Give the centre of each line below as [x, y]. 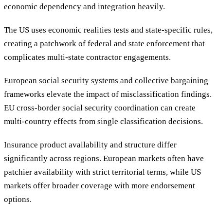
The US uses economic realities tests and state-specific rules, [108, 30]
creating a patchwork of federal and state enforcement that [104, 44]
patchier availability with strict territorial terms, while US [102, 172]
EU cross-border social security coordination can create [100, 108]
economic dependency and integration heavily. [84, 7]
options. [18, 200]
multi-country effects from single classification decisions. [103, 122]
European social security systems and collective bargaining [106, 81]
